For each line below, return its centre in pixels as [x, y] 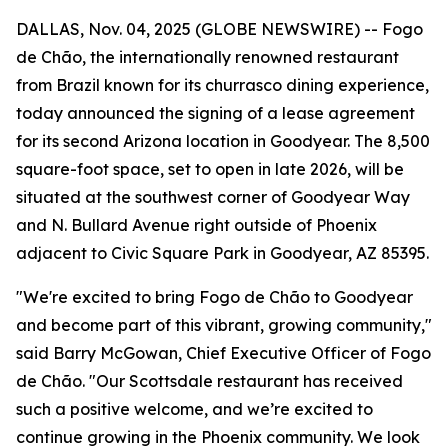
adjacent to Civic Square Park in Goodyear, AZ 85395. [222, 253]
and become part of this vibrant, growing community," [224, 325]
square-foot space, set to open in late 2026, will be [210, 169]
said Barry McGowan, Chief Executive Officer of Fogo [223, 353]
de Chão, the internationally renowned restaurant [207, 57]
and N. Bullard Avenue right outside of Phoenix [196, 225]
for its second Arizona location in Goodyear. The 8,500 [223, 141]
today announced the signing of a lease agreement [215, 113]
